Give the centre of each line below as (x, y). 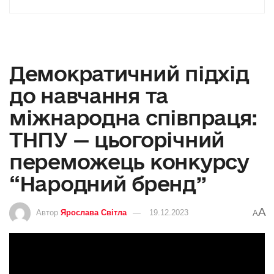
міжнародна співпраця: (134, 117)
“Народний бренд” (108, 183)
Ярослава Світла (94, 212)
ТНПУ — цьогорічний (117, 139)
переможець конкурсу (129, 161)
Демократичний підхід (129, 73)
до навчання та (89, 95)
